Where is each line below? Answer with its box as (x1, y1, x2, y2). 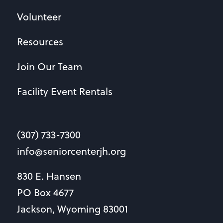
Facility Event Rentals (16, 84, 112, 99)
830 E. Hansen (16, 169, 81, 183)
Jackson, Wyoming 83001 (16, 202, 128, 216)
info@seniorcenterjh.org (16, 144, 126, 158)
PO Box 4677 (16, 185, 74, 200)
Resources (16, 34, 63, 49)
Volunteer (16, 9, 61, 24)
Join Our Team (16, 59, 82, 74)
